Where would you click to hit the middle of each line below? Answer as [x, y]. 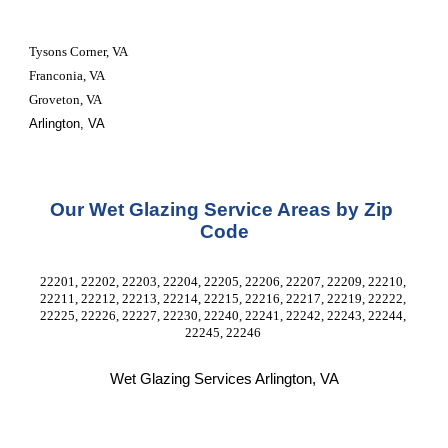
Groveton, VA [66, 99]
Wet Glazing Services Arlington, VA [224, 379]
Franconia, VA [67, 75]
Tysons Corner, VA [79, 51]
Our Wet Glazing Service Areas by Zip [221, 209]
